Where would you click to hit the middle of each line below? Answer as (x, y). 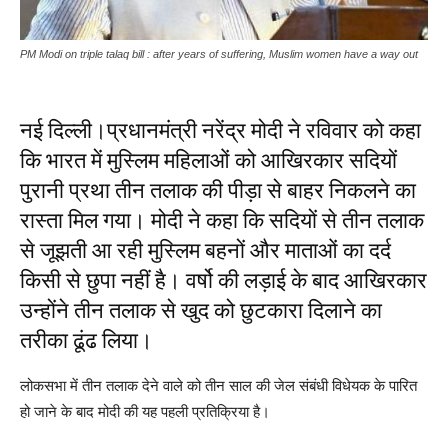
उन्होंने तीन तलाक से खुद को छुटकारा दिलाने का (201, 310)
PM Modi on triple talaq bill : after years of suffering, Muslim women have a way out (219, 53)
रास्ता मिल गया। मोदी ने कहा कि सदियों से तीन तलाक (222, 220)
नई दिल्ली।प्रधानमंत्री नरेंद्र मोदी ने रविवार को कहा (220, 130)
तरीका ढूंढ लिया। (86, 340)
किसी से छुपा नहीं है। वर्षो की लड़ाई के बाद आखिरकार (223, 280)
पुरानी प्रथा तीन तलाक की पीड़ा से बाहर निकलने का (218, 190)
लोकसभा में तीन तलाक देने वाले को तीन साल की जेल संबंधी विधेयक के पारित (218, 385)
